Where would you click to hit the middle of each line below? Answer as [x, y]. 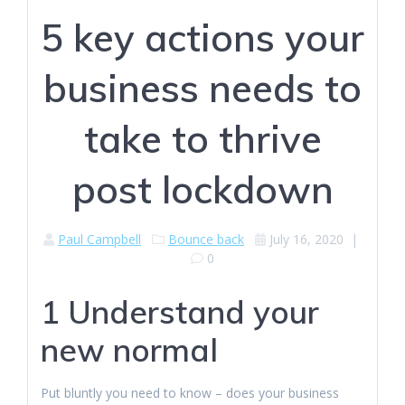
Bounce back [206, 239]
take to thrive [202, 139]
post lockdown [202, 189]
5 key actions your [202, 38]
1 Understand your [180, 312]
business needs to [202, 88]
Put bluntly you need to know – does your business [190, 393]
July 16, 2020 [306, 239]
